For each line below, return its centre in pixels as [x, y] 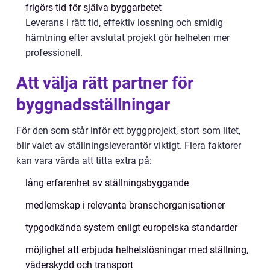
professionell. [54, 52]
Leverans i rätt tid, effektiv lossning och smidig [124, 22]
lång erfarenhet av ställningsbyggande [107, 183]
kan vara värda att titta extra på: [84, 160]
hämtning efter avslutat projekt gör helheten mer [127, 37]
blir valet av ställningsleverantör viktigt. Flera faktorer [129, 145]
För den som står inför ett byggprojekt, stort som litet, [128, 130]
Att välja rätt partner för [105, 83]
